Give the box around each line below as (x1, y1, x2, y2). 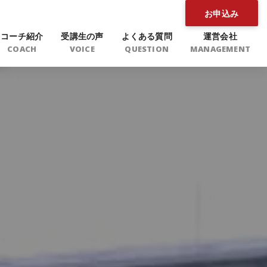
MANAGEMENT (190, 44, 250, 54)
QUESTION (125, 44, 169, 54)
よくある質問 (121, 30, 172, 42)
